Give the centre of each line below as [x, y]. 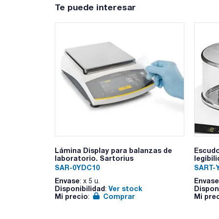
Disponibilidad [80, 188]
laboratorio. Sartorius [94, 158]
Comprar [119, 196]
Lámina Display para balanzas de [113, 150]
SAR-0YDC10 [77, 167]
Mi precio [71, 196]
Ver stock [125, 188]
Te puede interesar [95, 7]
